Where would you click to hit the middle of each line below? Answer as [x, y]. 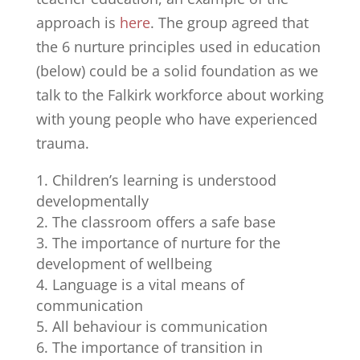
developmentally [92, 201]
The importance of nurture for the [166, 243]
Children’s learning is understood [164, 180]
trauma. [62, 143]
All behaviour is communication [160, 326]
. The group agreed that [229, 22]
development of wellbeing [124, 264]
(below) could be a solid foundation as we [177, 71]
